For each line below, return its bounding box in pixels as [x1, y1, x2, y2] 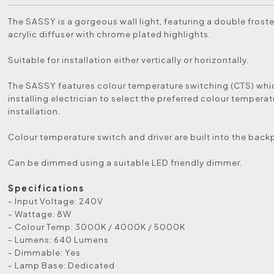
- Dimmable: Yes [8, 247, 81, 257]
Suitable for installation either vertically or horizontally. [8, 54, 250, 65]
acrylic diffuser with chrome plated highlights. [8, 29, 212, 39]
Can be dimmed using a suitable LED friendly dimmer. [8, 157, 243, 168]
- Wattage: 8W [8, 209, 72, 219]
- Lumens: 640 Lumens [8, 234, 109, 245]
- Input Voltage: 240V [8, 196, 104, 206]
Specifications [8, 183, 85, 193]
